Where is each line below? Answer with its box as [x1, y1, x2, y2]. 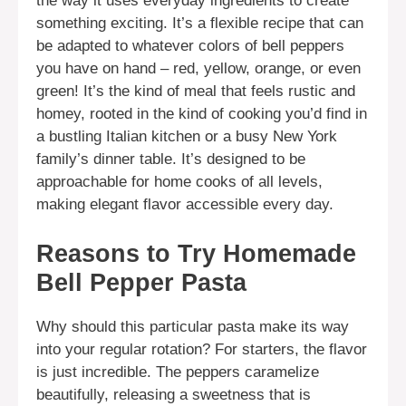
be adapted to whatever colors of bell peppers [36, 37, 344, 55]
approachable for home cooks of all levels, [36, 173, 323, 191]
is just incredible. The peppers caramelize [36, 362, 319, 381]
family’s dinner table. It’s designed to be [36, 150, 305, 169]
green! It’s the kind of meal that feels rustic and [36, 82, 355, 101]
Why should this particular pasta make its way [36, 317, 349, 335]
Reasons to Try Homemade [36, 239, 356, 267]
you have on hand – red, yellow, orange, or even [36, 60, 361, 78]
